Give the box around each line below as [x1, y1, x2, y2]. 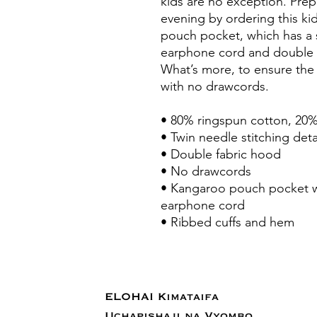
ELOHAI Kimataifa [105, 292, 219, 301]
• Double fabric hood [161, 146, 281, 162]
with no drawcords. [161, 78, 269, 94]
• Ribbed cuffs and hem [161, 214, 294, 230]
